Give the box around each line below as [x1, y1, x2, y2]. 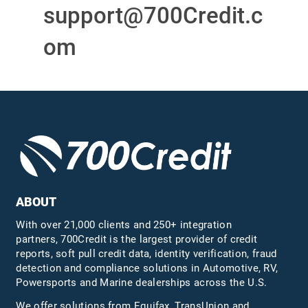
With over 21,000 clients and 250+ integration [16, 218, 232, 231]
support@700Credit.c [43, 2, 263, 30]
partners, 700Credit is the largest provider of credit [16, 232, 258, 245]
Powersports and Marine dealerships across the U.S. [16, 276, 267, 289]
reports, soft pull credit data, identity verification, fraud [16, 247, 277, 260]
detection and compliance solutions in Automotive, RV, [16, 261, 278, 274]
